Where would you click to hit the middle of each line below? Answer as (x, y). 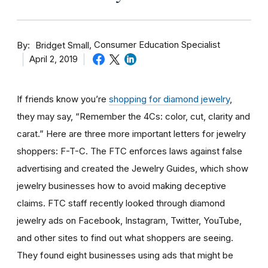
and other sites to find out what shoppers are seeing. (125, 237)
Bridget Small (62, 45)
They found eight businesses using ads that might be (125, 255)
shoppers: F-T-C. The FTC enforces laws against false (130, 151)
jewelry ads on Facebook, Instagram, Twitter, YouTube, (129, 220)
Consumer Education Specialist (157, 45)
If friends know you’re (63, 99)
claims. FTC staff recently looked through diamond (121, 203)
